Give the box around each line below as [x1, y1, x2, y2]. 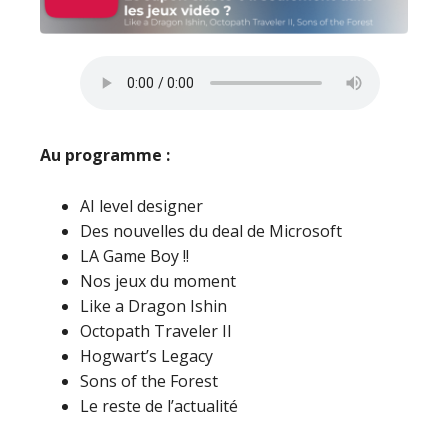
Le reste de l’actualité [80, 395, 238, 417]
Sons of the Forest [80, 370, 218, 392]
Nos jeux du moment [80, 270, 236, 292]
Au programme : [40, 144, 170, 166]
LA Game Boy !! [80, 245, 189, 267]
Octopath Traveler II [80, 320, 232, 342]
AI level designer [80, 195, 203, 217]
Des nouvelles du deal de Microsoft [80, 220, 342, 242]
